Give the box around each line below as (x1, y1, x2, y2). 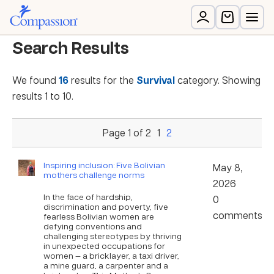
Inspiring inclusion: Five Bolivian (43, 159, 165, 170)
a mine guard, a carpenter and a (43, 259, 168, 270)
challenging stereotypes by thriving (43, 230, 182, 241)
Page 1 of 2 (102, 126, 151, 139)
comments (213, 209, 263, 221)
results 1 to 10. (12, 89, 73, 102)
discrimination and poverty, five (43, 201, 168, 212)
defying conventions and (43, 220, 142, 231)
